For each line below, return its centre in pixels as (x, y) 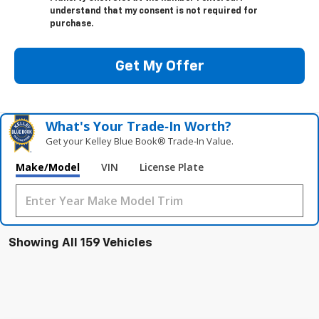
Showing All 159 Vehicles (80, 244)
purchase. (72, 25)
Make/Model (48, 167)
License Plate (172, 167)
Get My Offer (159, 66)
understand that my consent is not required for (154, 12)
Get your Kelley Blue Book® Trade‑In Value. (140, 141)
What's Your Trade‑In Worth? (139, 126)
